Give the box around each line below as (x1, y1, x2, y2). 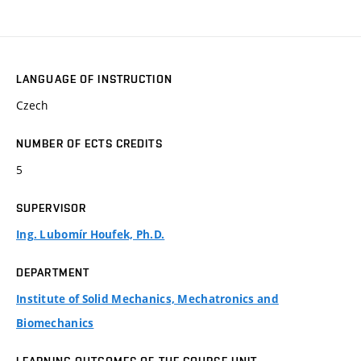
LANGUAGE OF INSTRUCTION (16, 73, 172, 86)
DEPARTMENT (16, 266, 90, 280)
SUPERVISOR (16, 201, 87, 215)
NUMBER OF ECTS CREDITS (16, 137, 163, 151)
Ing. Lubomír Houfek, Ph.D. (16, 227, 165, 243)
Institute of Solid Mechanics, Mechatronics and (16, 292, 279, 307)
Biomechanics (16, 316, 94, 331)
